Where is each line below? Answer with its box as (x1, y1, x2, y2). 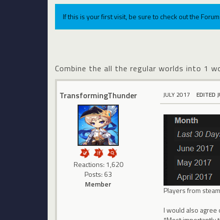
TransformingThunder (59, 89, 137, 102)
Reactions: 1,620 (73, 159, 123, 170)
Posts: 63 (84, 169, 112, 180)
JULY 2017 (163, 90, 191, 100)
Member (85, 179, 112, 190)
